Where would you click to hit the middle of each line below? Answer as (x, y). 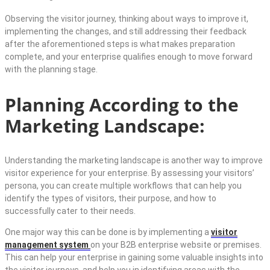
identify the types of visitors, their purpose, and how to (111, 198)
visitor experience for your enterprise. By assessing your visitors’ (130, 173)
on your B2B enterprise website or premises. (176, 244)
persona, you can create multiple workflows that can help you (123, 185)
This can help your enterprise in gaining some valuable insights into (134, 257)
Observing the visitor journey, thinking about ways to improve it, (127, 18)
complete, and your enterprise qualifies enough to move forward (129, 56)
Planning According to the (122, 104)
